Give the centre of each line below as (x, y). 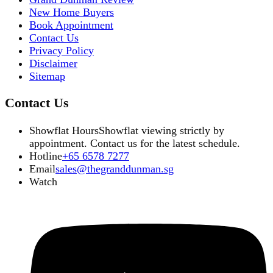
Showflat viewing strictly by (161, 130)
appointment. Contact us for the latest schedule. (135, 143)
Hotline (46, 156)
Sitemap (47, 76)
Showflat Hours (64, 130)
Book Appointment (71, 25)
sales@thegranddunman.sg (115, 168)
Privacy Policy (62, 50)
